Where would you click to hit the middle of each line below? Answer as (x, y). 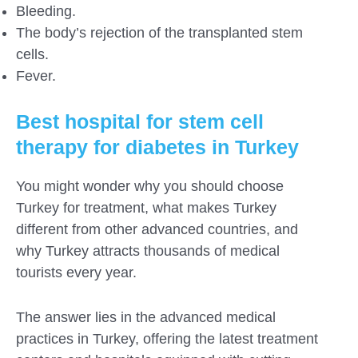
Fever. (36, 76)
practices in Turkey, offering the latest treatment (167, 338)
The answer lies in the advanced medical (146, 317)
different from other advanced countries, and (157, 229)
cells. (32, 54)
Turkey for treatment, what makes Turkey (146, 207)
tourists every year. (76, 272)
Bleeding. (46, 11)
